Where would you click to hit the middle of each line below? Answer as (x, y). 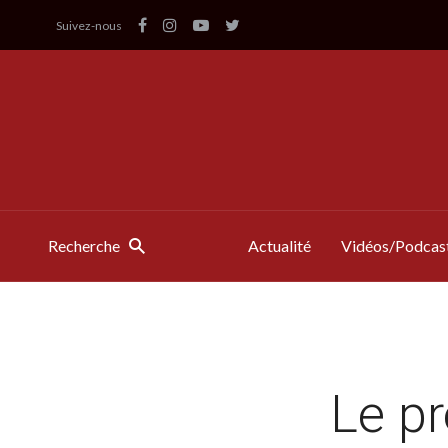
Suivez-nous (89, 25)
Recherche (84, 245)
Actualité (279, 245)
